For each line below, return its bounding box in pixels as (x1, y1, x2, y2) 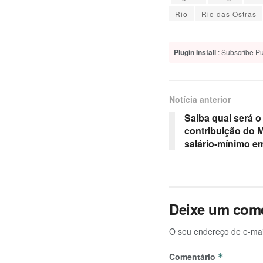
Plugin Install (174, 47, 216, 58)
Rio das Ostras (201, 9, 257, 19)
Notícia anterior (169, 93, 231, 106)
